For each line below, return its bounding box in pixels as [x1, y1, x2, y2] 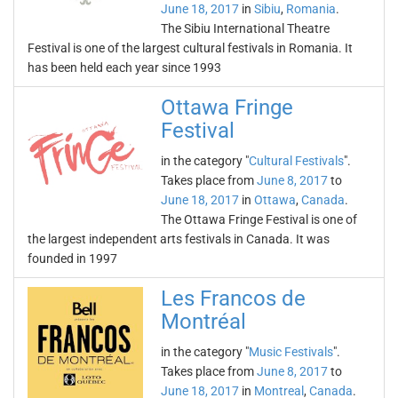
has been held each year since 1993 [28, 60, 221, 75]
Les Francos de [161, 286, 306, 311]
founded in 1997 [28, 251, 117, 266]
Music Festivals [249, 345, 333, 359]
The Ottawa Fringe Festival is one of [161, 212, 357, 227]
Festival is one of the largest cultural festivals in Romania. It [28, 41, 353, 55]
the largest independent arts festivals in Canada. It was [28, 232, 330, 246]
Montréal [161, 309, 246, 334]
